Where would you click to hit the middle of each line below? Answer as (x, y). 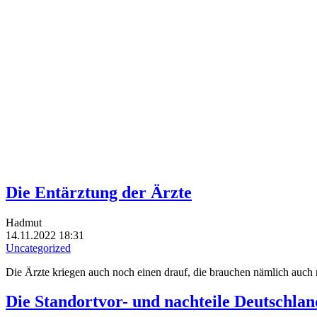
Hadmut (24, 222)
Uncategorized (38, 248)
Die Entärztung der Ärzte (99, 192)
